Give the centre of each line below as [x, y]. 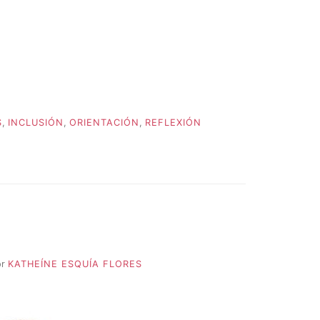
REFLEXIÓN [173, 123]
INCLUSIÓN [36, 123]
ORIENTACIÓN [104, 123]
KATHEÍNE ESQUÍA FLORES [75, 264]
